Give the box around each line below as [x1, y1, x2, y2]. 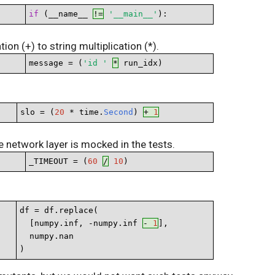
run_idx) [118, 58, 163, 68]
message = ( [29, 58, 83, 68]
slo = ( [20, 107, 55, 117]
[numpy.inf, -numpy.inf [20, 219, 142, 228]
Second [104, 107, 133, 117]
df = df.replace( [20, 206, 98, 215]
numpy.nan [20, 231, 74, 241]
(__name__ [39, 9, 93, 18]
